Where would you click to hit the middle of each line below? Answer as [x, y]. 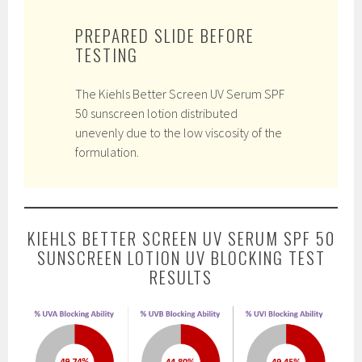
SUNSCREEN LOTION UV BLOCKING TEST [181, 258]
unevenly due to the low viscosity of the [179, 133]
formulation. [107, 152]
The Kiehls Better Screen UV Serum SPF [180, 94]
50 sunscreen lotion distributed [157, 114]
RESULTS [181, 277]
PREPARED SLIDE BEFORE [165, 36]
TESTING [107, 55]
